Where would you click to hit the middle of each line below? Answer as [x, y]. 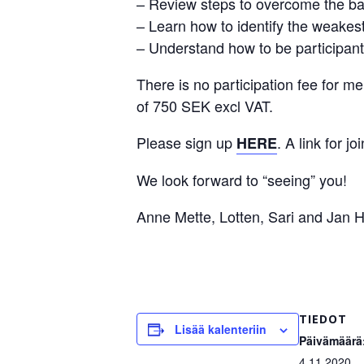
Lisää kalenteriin [221, 329]
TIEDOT [323, 318]
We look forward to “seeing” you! [242, 179]
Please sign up [186, 142]
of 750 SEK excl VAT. [205, 105]
